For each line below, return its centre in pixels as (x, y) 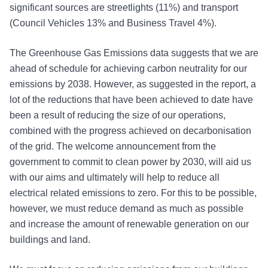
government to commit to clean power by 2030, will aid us (130, 162)
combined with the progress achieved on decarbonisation (130, 131)
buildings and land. (50, 240)
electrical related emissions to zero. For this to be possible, (133, 193)
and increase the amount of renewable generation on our (129, 224)
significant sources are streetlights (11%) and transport (124, 8)
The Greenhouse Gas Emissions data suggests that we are (134, 53)
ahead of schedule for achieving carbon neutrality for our (128, 69)
